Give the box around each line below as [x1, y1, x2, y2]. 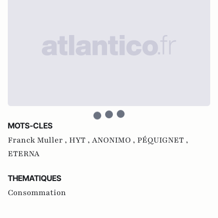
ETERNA [8, 148, 39, 159]
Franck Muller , [8, 134, 69, 145]
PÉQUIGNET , [137, 134, 188, 145]
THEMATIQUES [8, 173, 61, 183]
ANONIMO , [92, 134, 137, 145]
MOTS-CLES [8, 120, 53, 130]
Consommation [8, 187, 66, 198]
